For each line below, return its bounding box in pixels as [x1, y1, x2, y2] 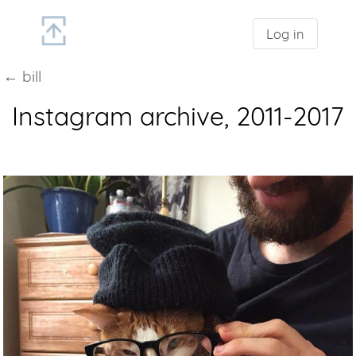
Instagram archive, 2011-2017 [12, 99, 344, 132]
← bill [3, 66, 41, 86]
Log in [266, 25, 304, 42]
